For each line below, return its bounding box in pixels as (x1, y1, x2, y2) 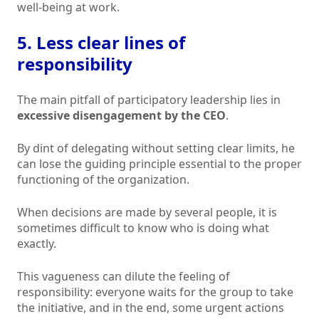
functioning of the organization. (17, 172, 189, 188)
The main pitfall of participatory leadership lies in (17, 92, 281, 108)
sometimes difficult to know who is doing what (17, 220, 269, 236)
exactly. (17, 236, 56, 252)
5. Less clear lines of (17, 31, 185, 55)
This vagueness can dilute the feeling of (17, 268, 230, 285)
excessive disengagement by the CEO (17, 108, 226, 124)
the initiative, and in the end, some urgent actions (17, 300, 284, 316)
